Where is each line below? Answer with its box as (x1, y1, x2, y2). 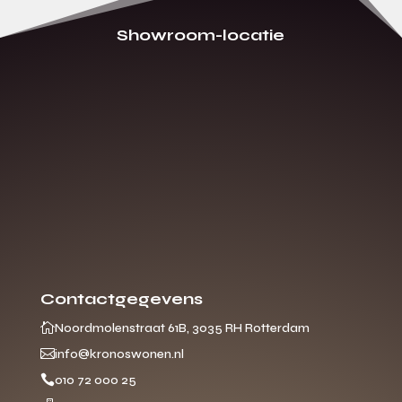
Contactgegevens (39, 289, 203, 310)
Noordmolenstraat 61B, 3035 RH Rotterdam (54, 320, 310, 336)
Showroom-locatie (117, 25, 285, 46)
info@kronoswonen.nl (54, 346, 184, 363)
